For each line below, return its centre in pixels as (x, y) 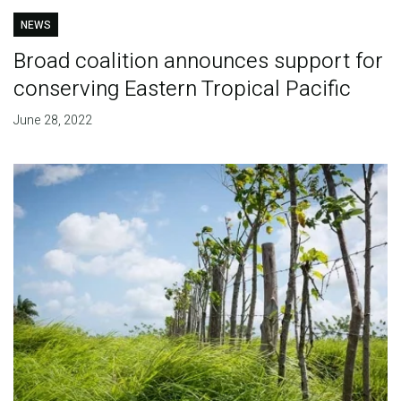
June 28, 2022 (52, 120)
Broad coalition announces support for (198, 61)
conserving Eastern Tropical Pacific (182, 89)
